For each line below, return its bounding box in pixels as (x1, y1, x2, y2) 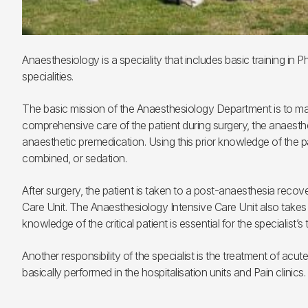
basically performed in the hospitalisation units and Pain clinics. (22, 265, 305, 279)
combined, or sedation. (22, 151, 126, 165)
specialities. (22, 69, 74, 83)
